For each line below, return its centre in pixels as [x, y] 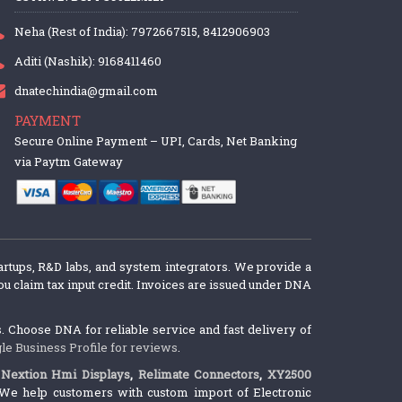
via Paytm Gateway [69, 162]
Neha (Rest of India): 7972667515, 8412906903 [143, 32]
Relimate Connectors [199, 375]
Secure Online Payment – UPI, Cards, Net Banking [156, 141]
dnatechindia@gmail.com [87, 91]
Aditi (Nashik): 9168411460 [88, 61]
